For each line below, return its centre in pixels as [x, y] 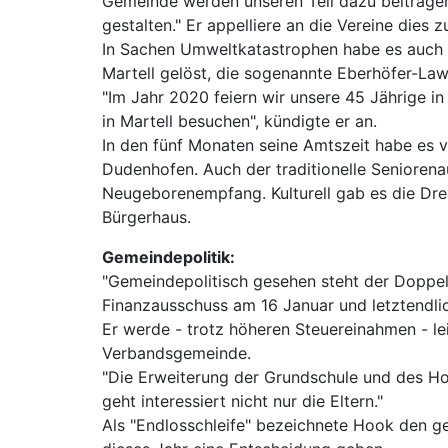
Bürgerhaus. [146, 217]
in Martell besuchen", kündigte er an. [239, 121]
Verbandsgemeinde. [176, 353]
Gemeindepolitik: [168, 257]
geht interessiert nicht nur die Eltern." [242, 401]
